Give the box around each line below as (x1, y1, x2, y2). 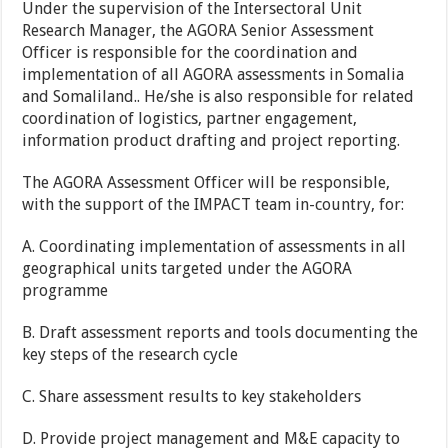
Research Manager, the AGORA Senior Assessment (22, 21, 375, 41)
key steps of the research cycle (22, 345, 239, 365)
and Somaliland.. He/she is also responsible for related (22, 87, 415, 107)
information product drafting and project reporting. (22, 131, 401, 151)
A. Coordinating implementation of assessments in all (22, 237, 407, 257)
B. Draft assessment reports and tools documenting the (22, 323, 419, 343)
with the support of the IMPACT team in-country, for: (22, 195, 405, 215)
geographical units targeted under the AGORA (22, 259, 353, 279)
